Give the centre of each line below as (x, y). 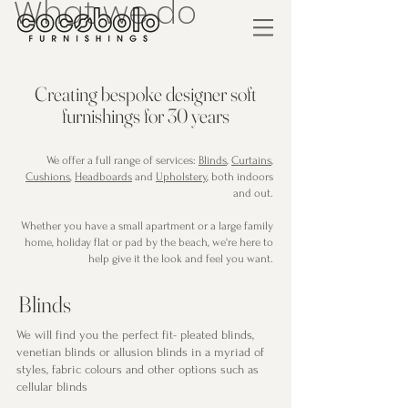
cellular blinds (52, 387)
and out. (253, 193)
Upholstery (181, 177)
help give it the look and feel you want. (181, 259)
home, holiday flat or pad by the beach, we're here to (149, 242)
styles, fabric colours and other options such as (138, 369)
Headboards (103, 177)
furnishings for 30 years (146, 116)
